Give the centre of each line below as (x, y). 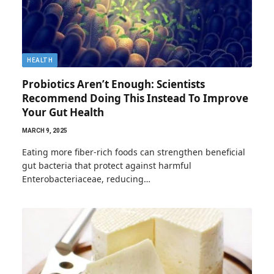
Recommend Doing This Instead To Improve (135, 98)
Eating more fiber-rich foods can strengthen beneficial (134, 152)
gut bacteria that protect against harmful (107, 165)
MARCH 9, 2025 (45, 130)
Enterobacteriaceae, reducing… (86, 179)
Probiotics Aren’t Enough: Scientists (113, 84)
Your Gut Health (63, 112)
